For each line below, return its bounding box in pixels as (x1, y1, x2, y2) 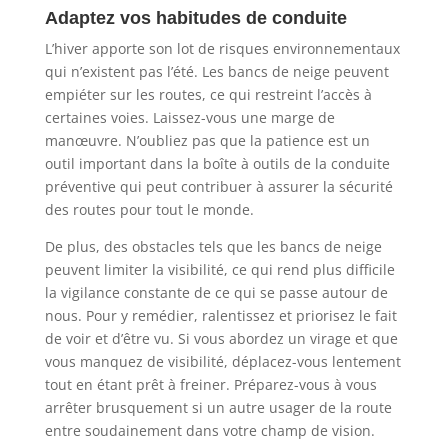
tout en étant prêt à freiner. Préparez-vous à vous (44, 374, 377, 394)
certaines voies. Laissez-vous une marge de (44, 107, 335, 127)
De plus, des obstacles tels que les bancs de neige (44, 236, 382, 256)
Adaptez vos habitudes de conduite (44, 7, 347, 28)
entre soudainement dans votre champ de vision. (44, 420, 375, 440)
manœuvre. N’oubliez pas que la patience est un (44, 130, 370, 150)
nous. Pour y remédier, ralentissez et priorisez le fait (44, 305, 397, 325)
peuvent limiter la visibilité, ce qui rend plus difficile (44, 259, 395, 279)
